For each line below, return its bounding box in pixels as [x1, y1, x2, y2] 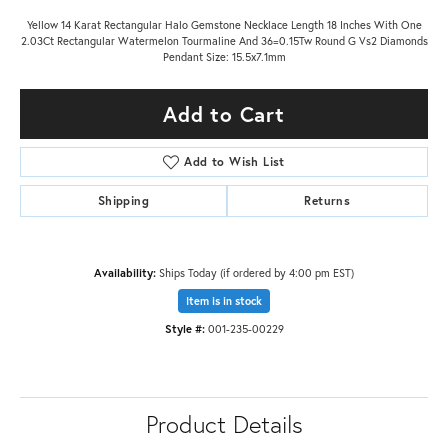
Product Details [145, 408, 303, 441]
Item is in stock [186, 294, 262, 309]
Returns [304, 193, 351, 209]
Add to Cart [163, 100, 285, 129]
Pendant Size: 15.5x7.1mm [162, 49, 286, 65]
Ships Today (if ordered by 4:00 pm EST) [159, 265, 354, 281]
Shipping [97, 193, 149, 209]
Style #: [164, 321, 205, 337]
